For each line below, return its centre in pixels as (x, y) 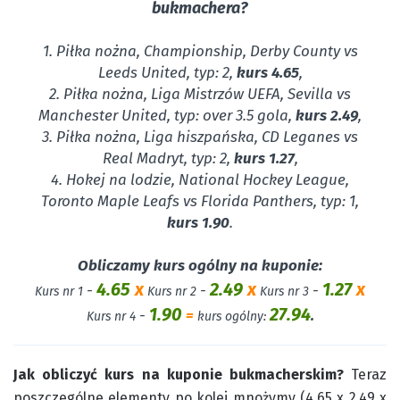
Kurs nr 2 (172, 292)
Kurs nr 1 (59, 292)
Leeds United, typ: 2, (165, 73)
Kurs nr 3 (284, 292)
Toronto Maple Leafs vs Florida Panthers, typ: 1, (200, 201)
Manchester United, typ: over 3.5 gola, (167, 116)
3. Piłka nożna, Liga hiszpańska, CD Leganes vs (200, 137)
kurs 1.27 (264, 158)
